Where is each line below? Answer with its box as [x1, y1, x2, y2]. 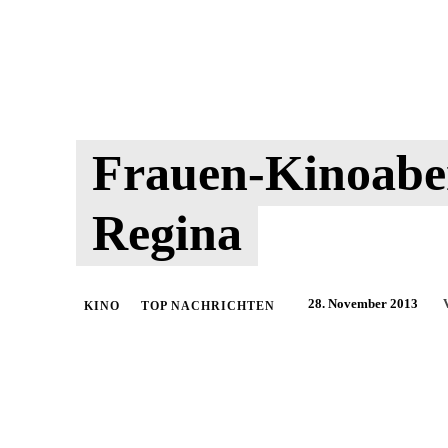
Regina [92, 204, 242, 261]
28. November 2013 [308, 295, 418, 311]
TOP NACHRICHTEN [141, 298, 275, 313]
